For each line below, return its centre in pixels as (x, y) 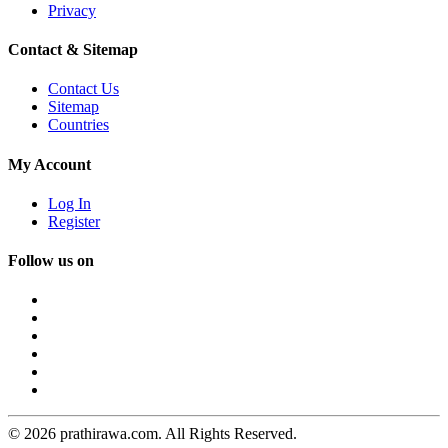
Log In (69, 203)
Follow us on (51, 261)
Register (74, 221)
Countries (78, 125)
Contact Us (83, 89)
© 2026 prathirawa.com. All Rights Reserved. (152, 434)
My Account (49, 164)
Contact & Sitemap (73, 50)
